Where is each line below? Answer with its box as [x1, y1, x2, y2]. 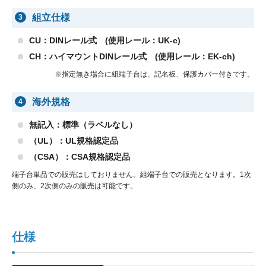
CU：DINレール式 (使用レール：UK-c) [29, 36, 180, 46]
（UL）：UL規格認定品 [29, 136, 118, 146]
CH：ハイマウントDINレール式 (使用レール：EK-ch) [29, 52, 235, 62]
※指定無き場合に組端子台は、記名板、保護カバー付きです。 [55, 70, 254, 79]
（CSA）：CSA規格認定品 [29, 152, 130, 162]
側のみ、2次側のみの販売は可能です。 [12, 182, 137, 191]
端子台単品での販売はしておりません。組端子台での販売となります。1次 [12, 170, 251, 179]
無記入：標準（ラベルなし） [29, 120, 137, 130]
